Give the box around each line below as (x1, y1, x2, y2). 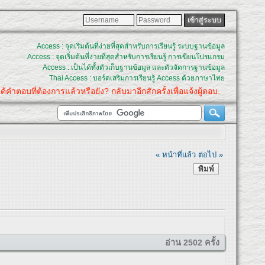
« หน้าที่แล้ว (156, 150, 196, 159)
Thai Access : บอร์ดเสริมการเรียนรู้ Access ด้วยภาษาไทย (49, 74, 225, 82)
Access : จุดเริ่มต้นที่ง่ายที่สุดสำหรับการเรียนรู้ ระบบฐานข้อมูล (36, 42, 225, 50)
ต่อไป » (198, 150, 224, 159)
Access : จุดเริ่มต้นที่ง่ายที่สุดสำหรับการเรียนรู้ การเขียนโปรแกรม (27, 53, 225, 61)
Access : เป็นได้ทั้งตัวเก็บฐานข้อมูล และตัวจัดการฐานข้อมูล (42, 63, 225, 72)
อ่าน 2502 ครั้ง (164, 238, 219, 248)
